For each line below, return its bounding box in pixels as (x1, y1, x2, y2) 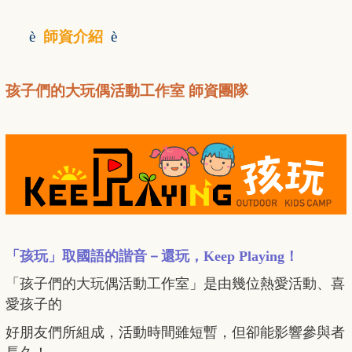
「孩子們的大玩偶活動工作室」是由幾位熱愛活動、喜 (5, 276, 345, 292)
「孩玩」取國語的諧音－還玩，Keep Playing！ (5, 248, 299, 265)
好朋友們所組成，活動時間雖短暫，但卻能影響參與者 (5, 324, 345, 341)
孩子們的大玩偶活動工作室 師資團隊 (5, 82, 248, 100)
